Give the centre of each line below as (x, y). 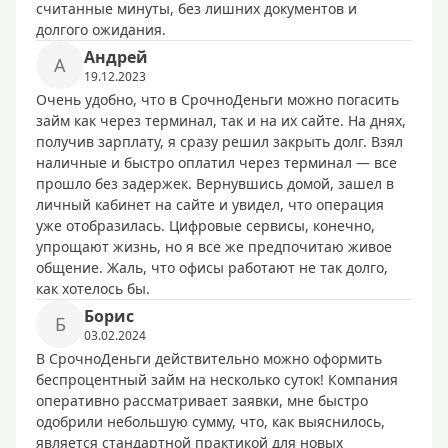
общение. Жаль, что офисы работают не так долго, (212, 267)
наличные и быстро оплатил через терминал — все (216, 162)
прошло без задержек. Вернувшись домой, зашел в (215, 183)
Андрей (116, 57)
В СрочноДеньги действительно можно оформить (209, 358)
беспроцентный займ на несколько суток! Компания (217, 379)
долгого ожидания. (101, 29)
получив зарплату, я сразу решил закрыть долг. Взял (219, 141)
